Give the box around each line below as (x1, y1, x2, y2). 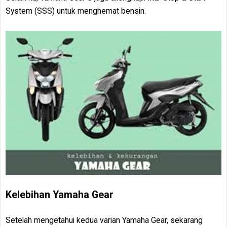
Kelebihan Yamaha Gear (6, 188, 113, 201)
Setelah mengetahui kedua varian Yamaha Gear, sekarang (6, 215, 203, 225)
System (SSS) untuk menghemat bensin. (6, 6, 148, 16)
